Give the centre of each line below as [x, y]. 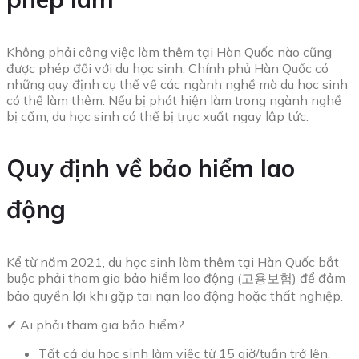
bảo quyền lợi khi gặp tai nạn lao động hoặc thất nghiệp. [175, 296]
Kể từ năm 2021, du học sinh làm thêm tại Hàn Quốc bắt [173, 262]
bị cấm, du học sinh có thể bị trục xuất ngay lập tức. [157, 117]
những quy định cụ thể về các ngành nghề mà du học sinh [177, 85]
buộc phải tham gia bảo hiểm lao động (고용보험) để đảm [176, 278]
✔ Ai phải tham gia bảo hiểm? [95, 325]
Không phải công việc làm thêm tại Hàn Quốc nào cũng [169, 52]
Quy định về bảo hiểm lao [151, 169]
